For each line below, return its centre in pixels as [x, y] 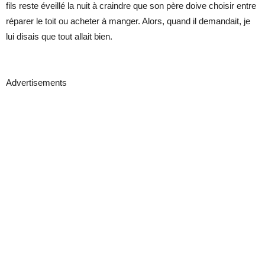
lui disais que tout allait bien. [59, 37]
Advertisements [36, 83]
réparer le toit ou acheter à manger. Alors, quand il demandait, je [128, 21]
